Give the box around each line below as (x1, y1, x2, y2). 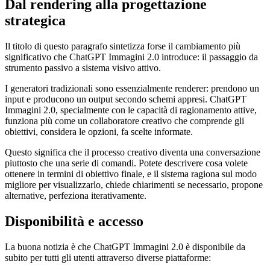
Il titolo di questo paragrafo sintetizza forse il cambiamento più (5, 41, 240, 52)
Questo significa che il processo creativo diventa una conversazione (5, 147, 260, 158)
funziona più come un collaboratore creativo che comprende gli (5, 116, 244, 127)
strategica (5, 13, 66, 29)
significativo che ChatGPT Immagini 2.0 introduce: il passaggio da (5, 52, 258, 63)
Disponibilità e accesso (5, 213, 143, 229)
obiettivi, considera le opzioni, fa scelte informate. (5, 127, 193, 137)
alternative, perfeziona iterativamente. (5, 190, 146, 201)
